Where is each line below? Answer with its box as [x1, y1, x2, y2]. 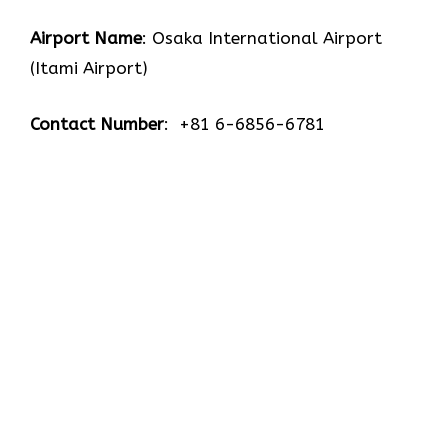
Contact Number [30, 113, 164, 134]
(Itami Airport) [30, 58, 148, 79]
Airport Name [30, 28, 142, 49]
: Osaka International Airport [142, 28, 382, 49]
